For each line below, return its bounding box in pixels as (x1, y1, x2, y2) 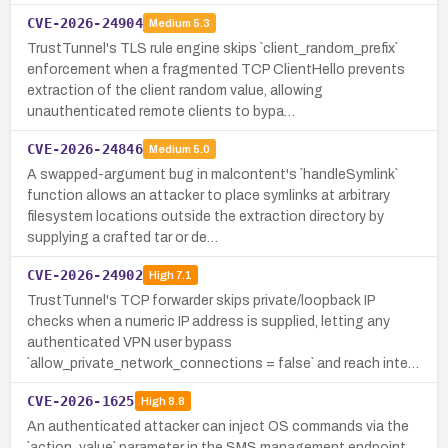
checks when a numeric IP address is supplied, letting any (27, 313, 390, 329)
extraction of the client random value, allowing (27, 82, 323, 98)
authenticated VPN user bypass (27, 334, 232, 350)
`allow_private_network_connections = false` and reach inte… (27, 355, 419, 371)
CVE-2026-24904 (27, 14, 143, 31)
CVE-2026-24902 (27, 266, 143, 283)
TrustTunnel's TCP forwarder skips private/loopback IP (27, 292, 375, 308)
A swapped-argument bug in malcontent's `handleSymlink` (27, 166, 398, 182)
